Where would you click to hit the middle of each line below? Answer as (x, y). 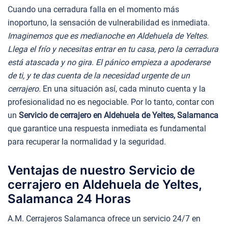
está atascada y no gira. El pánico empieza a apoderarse (109, 63)
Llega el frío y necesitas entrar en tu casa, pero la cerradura (113, 49)
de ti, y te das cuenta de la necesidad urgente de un (99, 76)
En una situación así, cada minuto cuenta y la (123, 89)
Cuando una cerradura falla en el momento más (93, 10)
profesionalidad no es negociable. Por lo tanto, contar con (111, 102)
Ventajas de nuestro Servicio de (101, 170)
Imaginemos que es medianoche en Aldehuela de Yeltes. (108, 36)
